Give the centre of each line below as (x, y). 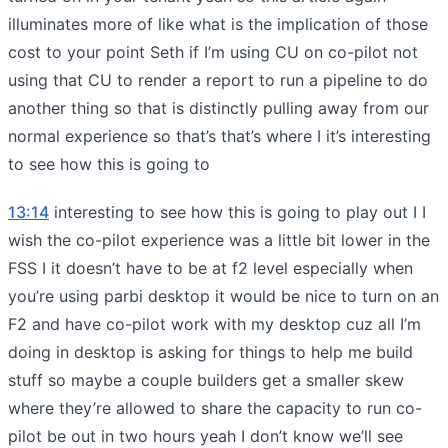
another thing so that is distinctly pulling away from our (218, 107)
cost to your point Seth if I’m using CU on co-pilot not (213, 51)
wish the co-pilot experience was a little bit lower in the (219, 239)
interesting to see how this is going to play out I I (237, 211)
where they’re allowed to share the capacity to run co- (215, 407)
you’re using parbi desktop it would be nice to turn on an (223, 295)
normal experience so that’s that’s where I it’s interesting (219, 135)
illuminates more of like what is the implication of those (218, 23)
